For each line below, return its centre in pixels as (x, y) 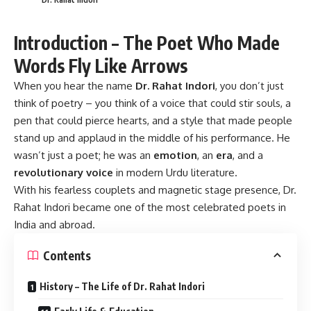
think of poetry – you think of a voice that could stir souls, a (152, 103)
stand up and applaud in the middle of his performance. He (152, 138)
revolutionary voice (64, 173)
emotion (175, 155)
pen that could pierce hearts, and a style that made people (153, 121)
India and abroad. (54, 225)
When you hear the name (75, 86)
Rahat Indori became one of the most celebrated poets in (150, 208)
